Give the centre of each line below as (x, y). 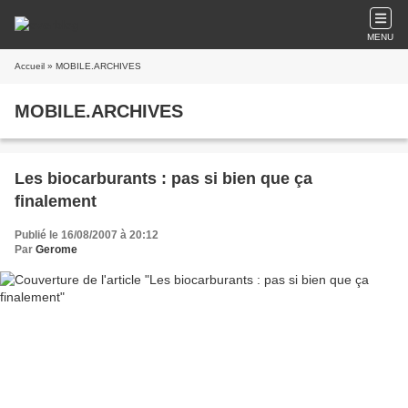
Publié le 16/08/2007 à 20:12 (87, 235)
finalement (56, 201)
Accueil (30, 66)
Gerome (56, 250)
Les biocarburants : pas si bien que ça (163, 178)
